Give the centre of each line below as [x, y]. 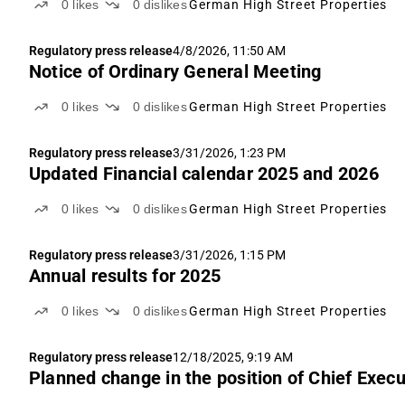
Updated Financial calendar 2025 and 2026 [204, 174]
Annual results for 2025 [125, 276]
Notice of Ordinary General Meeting [175, 72]
